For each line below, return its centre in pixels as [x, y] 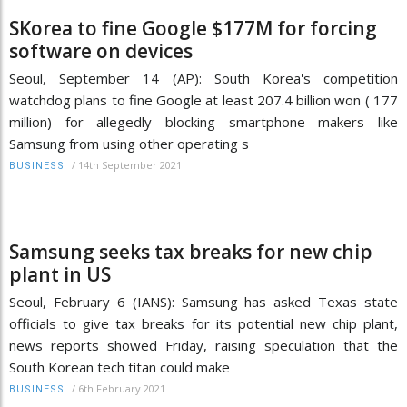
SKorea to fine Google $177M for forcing [193, 28]
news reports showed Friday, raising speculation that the [203, 345]
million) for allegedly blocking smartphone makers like [203, 121]
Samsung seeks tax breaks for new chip [191, 251]
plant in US [60, 274]
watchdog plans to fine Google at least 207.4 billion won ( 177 [203, 99]
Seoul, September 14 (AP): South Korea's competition [203, 78]
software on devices [101, 50]
